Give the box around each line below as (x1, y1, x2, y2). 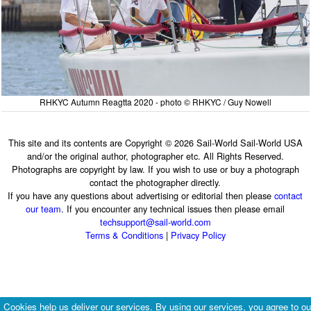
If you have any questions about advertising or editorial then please (8, 188, 275, 202)
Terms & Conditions (85, 228, 163, 242)
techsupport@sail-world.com (99, 215, 211, 228)
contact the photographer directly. (90, 175, 221, 189)
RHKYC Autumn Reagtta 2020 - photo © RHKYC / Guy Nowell (39, 95, 271, 108)
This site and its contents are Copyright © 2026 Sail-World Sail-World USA (8, 135, 303, 149)
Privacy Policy (170, 228, 226, 242)
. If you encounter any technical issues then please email (61, 201, 285, 215)
